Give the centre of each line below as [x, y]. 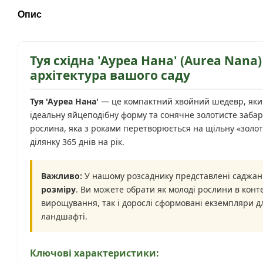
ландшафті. [64, 216]
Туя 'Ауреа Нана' [64, 101]
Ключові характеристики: [95, 253]
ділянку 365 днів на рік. [77, 142]
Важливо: [62, 176]
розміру [58, 189]
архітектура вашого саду [110, 75]
